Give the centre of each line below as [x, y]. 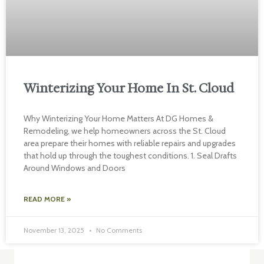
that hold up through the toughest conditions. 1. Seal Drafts [130, 156]
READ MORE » [47, 199]
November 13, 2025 [55, 230]
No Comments [118, 230]
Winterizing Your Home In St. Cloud [129, 88]
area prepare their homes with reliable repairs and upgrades [130, 143]
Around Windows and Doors [75, 168]
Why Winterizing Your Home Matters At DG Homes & [118, 118]
